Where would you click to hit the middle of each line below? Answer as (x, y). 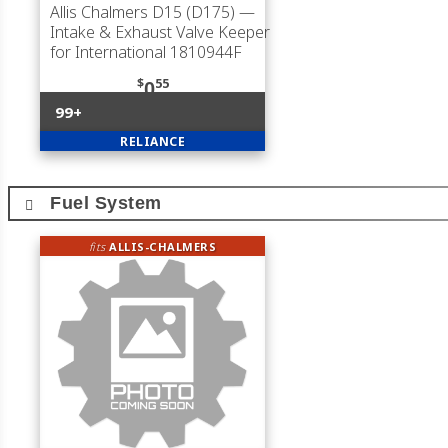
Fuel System (106, 203)
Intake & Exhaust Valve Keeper (160, 32)
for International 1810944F (146, 52)
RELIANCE (152, 141)
